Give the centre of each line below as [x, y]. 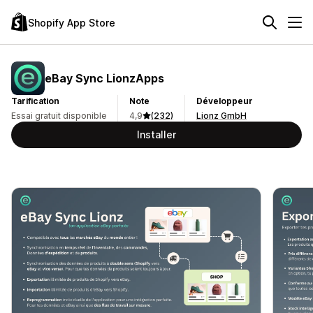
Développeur [225, 101]
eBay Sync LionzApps [104, 78]
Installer [156, 134]
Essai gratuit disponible [59, 116]
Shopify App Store [72, 22]
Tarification [35, 101]
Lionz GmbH [221, 116]
